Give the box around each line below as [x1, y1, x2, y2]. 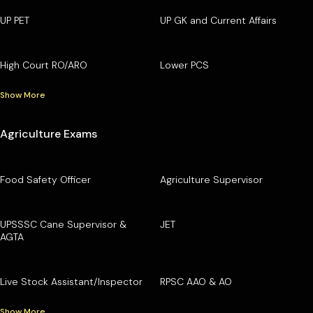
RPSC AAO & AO [159, 275, 232, 288]
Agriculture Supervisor [159, 173, 263, 186]
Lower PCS [159, 58, 209, 71]
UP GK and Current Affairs [159, 13, 277, 27]
